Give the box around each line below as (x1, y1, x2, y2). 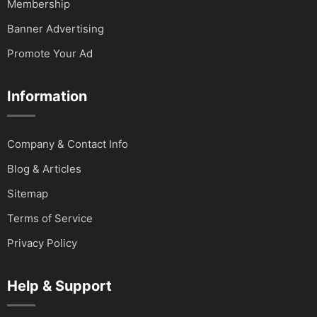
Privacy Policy (7, 236, 77, 250)
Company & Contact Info (7, 137, 128, 151)
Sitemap (7, 186, 48, 200)
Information (7, 87, 87, 105)
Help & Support (7, 277, 112, 294)
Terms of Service (7, 211, 93, 225)
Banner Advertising (7, 21, 104, 35)
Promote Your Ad (7, 46, 93, 60)
